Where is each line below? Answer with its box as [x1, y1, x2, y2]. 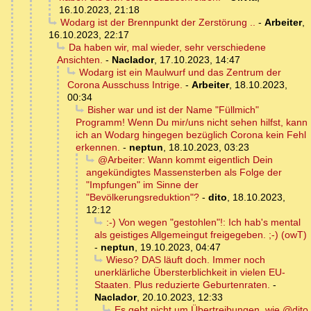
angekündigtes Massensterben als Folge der [86, 167, 282, 178]
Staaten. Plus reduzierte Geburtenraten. [94, 279, 270, 291]
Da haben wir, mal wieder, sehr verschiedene [68, 42, 266, 53]
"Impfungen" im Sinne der [86, 179, 199, 191]
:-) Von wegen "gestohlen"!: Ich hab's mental [106, 217, 301, 228]
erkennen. [76, 142, 120, 153]
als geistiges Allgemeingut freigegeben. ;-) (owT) [94, 229, 307, 241]
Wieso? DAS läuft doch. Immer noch [106, 254, 265, 266]
